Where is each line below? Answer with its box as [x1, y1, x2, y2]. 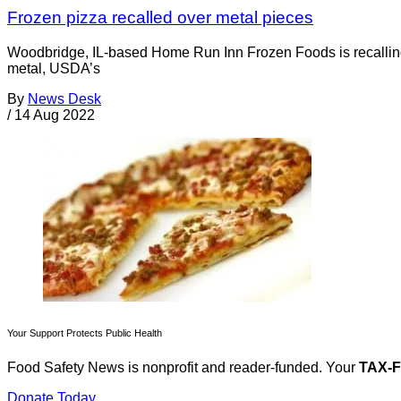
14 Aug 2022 [14, 107, 95, 123]
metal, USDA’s [7, 60, 100, 76]
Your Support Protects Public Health [7, 327, 162, 338]
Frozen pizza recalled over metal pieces [7, 7, 313, 27]
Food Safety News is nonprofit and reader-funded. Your [7, 360, 359, 376]
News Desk [28, 90, 101, 107]
